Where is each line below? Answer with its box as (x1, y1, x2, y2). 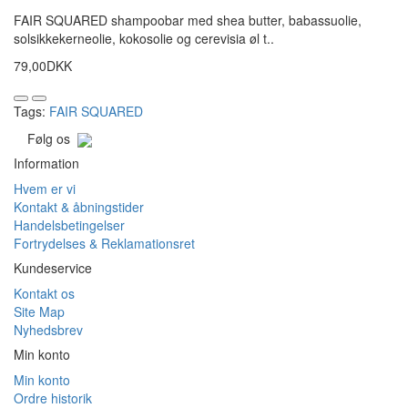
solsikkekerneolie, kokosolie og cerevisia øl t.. (14, 29, 274, 48)
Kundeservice (14, 259, 92, 278)
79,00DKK (14, 56, 72, 76)
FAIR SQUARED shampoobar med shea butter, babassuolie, (14, 11, 362, 30)
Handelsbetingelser (14, 216, 125, 235)
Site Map (14, 302, 65, 321)
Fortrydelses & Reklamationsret (14, 234, 195, 253)
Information (14, 154, 79, 173)
